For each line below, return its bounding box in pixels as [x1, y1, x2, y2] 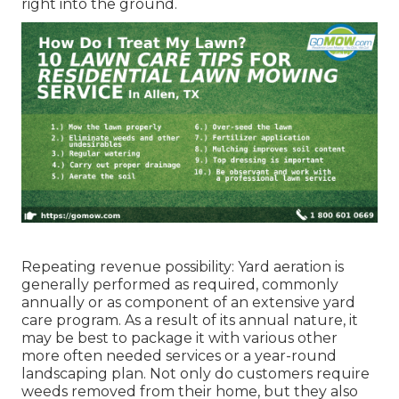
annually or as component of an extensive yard [21, 293, 355, 311]
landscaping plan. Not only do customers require [21, 364, 370, 382]
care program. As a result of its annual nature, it [21, 311, 358, 329]
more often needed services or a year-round [21, 346, 337, 364]
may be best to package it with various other [21, 329, 338, 346]
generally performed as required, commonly [21, 275, 338, 293]
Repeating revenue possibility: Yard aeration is [21, 257, 344, 275]
